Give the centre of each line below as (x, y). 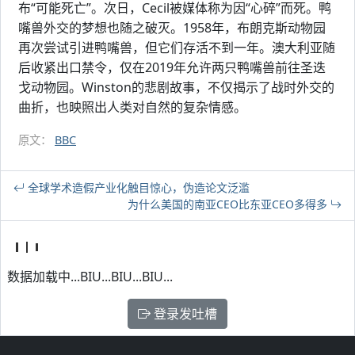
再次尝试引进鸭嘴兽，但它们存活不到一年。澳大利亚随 (177, 48)
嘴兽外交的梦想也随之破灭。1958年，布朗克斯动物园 (172, 28)
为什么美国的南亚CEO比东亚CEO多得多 (229, 204)
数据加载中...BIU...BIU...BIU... (90, 277)
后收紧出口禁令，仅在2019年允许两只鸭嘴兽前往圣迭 (172, 68)
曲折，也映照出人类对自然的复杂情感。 (132, 107)
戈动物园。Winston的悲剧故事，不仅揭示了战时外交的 (176, 88)
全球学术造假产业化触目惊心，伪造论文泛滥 (137, 188)
